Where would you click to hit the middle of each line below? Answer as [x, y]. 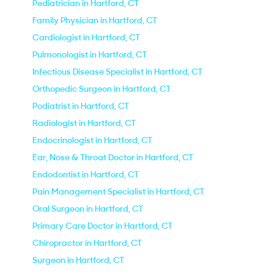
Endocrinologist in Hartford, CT [92, 140]
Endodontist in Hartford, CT [86, 174]
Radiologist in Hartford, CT [84, 123]
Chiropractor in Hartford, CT [87, 243]
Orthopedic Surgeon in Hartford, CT [102, 89]
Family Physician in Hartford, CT [95, 20]
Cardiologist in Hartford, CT [86, 37]
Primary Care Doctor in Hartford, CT [102, 226]
